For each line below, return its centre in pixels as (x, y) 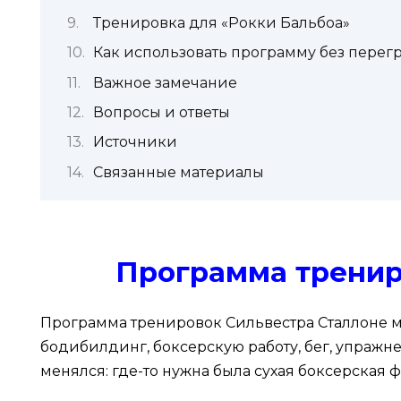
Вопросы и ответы (162, 112)
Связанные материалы (179, 172)
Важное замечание (165, 82)
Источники (135, 142)
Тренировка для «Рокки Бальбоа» (222, 22)
